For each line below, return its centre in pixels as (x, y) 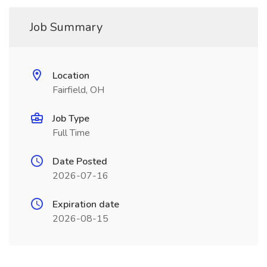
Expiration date (86, 204)
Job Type (71, 119)
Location (71, 76)
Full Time (71, 133)
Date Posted (80, 162)
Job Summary (66, 27)
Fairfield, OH (78, 90)
